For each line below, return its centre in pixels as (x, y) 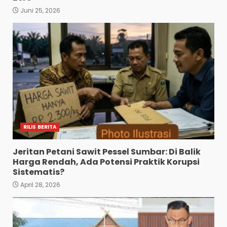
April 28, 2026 (40, 185)
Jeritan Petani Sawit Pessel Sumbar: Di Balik (107, 152)
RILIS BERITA (40, 127)
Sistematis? (39, 172)
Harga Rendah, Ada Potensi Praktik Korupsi (106, 162)
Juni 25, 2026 (40, 11)
